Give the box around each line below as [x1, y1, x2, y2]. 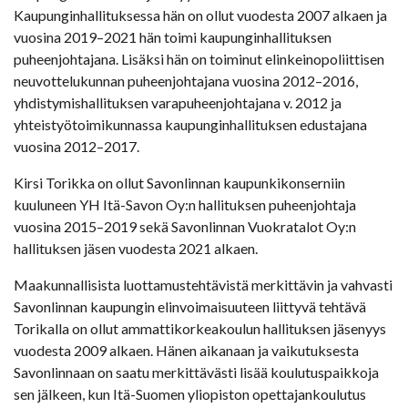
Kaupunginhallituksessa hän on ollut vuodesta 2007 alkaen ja [14, 6, 387, 25]
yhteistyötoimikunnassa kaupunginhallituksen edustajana [14, 116, 367, 134]
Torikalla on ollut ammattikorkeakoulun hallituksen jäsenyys [14, 320, 386, 338]
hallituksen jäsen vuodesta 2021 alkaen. [14, 240, 258, 258]
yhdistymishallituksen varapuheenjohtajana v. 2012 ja [14, 94, 342, 112]
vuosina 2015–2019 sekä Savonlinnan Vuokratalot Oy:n [14, 218, 356, 236]
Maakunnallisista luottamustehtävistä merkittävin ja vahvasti [14, 276, 393, 294]
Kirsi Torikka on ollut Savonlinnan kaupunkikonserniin [14, 174, 345, 192]
